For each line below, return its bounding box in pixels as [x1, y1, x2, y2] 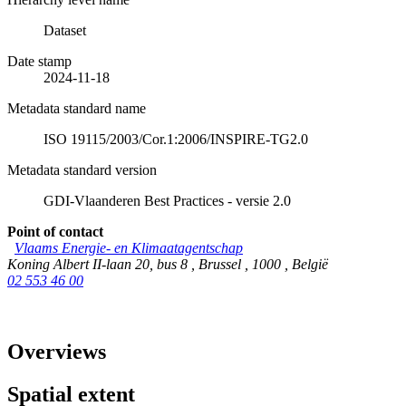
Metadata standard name [7, 101, 146, 117]
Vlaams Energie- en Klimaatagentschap [14, 240, 243, 256]
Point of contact [7, 224, 103, 240]
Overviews [7, 340, 106, 364]
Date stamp [7, 53, 72, 70]
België [292, 256, 328, 273]
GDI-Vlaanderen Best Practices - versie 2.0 [43, 193, 291, 209]
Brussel [198, 256, 245, 273]
